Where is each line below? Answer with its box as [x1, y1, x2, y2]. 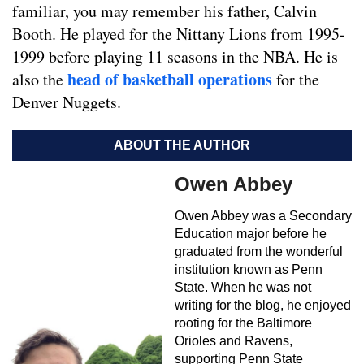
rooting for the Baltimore [175, 316, 312, 331]
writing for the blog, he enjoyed [175, 298, 351, 313]
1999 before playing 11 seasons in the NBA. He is [12, 45, 338, 68]
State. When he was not [175, 280, 311, 295]
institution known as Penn [175, 262, 323, 277]
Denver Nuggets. [12, 91, 121, 114]
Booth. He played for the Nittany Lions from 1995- [12, 23, 345, 45]
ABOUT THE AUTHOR [114, 138, 250, 153]
